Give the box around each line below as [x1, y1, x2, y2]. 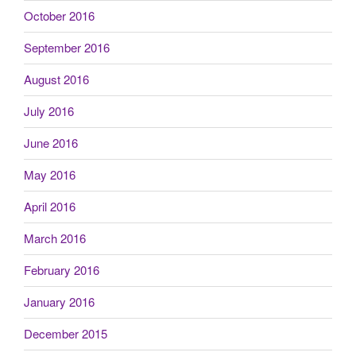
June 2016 [24, 134, 78, 152]
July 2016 [24, 103, 74, 120]
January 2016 [24, 293, 95, 311]
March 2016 [24, 230, 86, 247]
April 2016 [24, 198, 75, 215]
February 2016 [24, 261, 99, 279]
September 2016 [24, 39, 110, 56]
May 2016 [24, 166, 75, 184]
